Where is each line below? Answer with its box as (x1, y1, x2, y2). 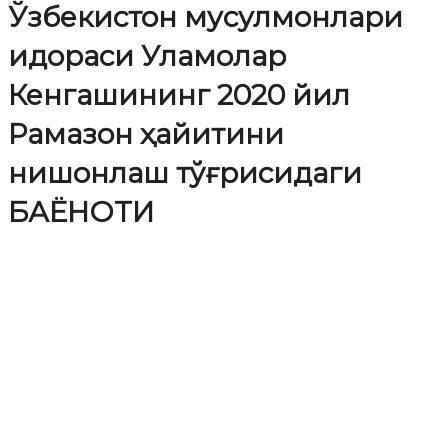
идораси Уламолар (8, 38, 286, 73)
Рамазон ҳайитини (8, 116, 284, 151)
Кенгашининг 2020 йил (8, 77, 350, 112)
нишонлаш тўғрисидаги (8, 155, 362, 190)
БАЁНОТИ (8, 194, 154, 229)
